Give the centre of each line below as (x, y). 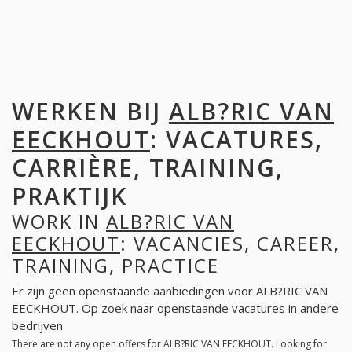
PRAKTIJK (70, 196)
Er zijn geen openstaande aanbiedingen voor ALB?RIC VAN (170, 291)
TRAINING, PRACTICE (115, 265)
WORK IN (59, 221)
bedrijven (37, 326)
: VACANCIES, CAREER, (230, 243)
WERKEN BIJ (90, 111)
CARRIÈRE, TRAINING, (148, 167)
